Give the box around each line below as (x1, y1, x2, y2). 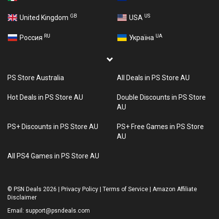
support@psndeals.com (25, 207, 90, 214)
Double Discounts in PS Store (117, 93, 206, 101)
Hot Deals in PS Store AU (7, 93, 83, 101)
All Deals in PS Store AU (117, 74, 190, 82)
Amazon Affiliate (153, 186, 197, 193)
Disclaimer (7, 194, 37, 201)
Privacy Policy (61, 186, 98, 193)
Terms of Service (103, 186, 148, 193)
